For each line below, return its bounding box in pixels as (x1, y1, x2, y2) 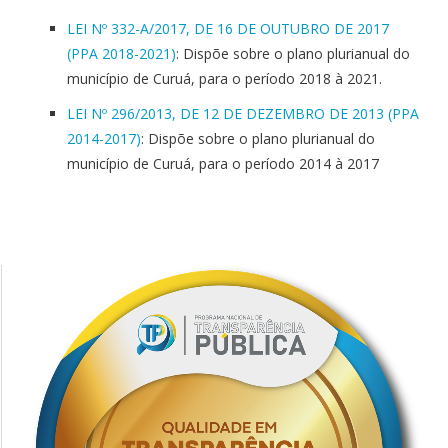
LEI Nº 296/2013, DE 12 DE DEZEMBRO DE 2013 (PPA (67, 104, 419, 124)
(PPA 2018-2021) (67, 44, 176, 64)
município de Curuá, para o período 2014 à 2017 (67, 154, 379, 174)
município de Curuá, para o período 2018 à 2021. (67, 69, 382, 89)
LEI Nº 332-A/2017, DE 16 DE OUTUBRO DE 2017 (67, 19, 389, 39)
